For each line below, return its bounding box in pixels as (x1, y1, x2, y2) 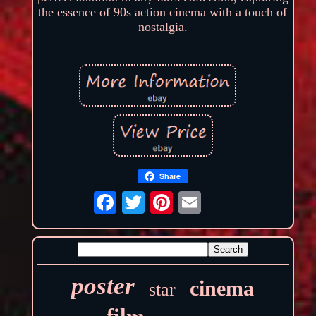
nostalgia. (138, 20, 188, 35)
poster (71, 272, 135, 300)
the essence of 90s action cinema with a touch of (38, 5, 288, 20)
